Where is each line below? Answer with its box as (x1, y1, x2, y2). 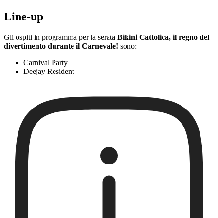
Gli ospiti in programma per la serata (4, 33, 117, 42)
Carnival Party (23, 58, 68, 67)
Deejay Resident (23, 67, 74, 76)
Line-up (4, 10, 43, 23)
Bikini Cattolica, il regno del (117, 33, 209, 42)
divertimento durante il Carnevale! (4, 42, 118, 51)
